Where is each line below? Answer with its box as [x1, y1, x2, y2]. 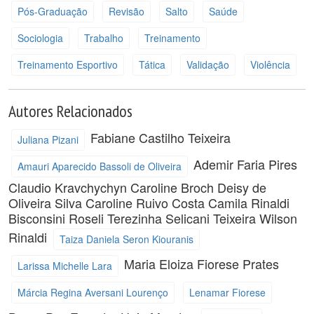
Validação [186, 57, 229, 71]
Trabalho [83, 30, 123, 45]
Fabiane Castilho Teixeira [90, 128, 231, 146]
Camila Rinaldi [208, 193, 289, 212]
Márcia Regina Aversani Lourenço [17, 285, 168, 299]
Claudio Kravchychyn [8, 178, 130, 196]
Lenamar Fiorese [189, 285, 266, 299]
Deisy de [217, 178, 266, 196]
